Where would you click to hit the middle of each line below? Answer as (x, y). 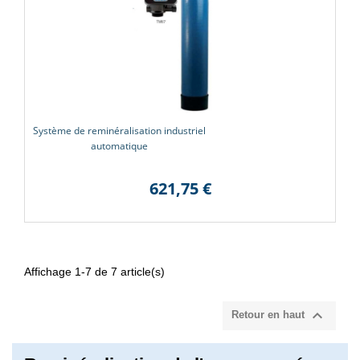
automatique (119, 145)
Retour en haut (270, 315)
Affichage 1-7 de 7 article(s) (94, 271)
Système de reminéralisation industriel (119, 130)
